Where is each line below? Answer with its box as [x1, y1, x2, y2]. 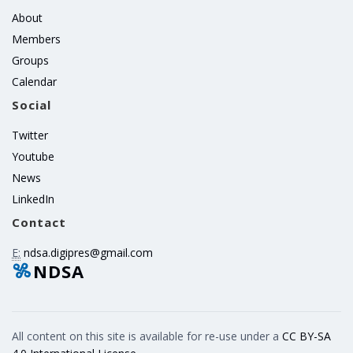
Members [12, 32, 61, 46]
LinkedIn [12, 191, 54, 206]
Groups [12, 53, 49, 68]
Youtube [12, 149, 54, 164]
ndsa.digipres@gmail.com [24, 245, 153, 260]
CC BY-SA [282, 329, 331, 344]
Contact [12, 214, 66, 230]
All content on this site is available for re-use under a [12, 329, 282, 344]
